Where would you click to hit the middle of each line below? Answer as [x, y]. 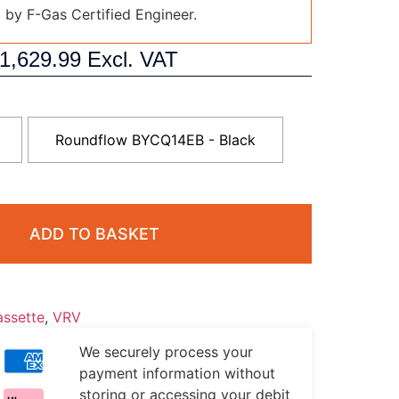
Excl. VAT [132, 59]
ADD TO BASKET [94, 233]
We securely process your [166, 351]
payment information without [177, 373]
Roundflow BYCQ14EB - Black [155, 139]
